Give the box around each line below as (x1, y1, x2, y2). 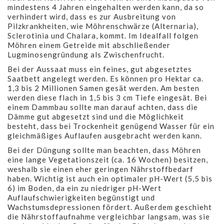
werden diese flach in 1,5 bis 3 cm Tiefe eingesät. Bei (7, 92, 207, 102)
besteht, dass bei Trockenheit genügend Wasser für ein (7, 121, 214, 130)
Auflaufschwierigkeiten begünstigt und (7, 192, 155, 202)
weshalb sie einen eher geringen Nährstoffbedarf (7, 164, 193, 173)
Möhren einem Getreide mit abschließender (7, 40, 170, 49)
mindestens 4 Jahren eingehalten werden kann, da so (7, 2, 204, 11)
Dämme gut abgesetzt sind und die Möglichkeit (7, 111, 184, 121)
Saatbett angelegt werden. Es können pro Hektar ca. (7, 73, 203, 83)
